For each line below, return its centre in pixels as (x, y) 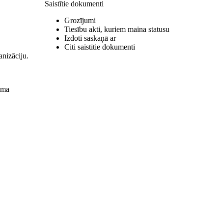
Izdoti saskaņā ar (90, 38)
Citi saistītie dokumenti (100, 47)
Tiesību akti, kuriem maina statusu (117, 29)
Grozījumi (80, 20)
